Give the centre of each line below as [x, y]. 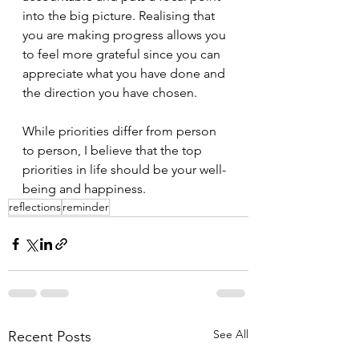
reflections [35, 207]
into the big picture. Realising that [120, 16]
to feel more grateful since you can [123, 54]
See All [231, 334]
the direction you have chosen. [110, 93]
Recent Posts [50, 337]
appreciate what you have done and [125, 73]
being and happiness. [84, 189]
